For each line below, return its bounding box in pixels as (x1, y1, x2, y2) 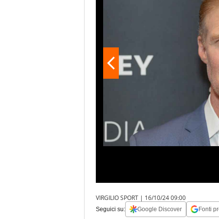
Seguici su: (96, 206, 125, 213)
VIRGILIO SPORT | (96, 194, 145, 202)
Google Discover (137, 206, 182, 213)
